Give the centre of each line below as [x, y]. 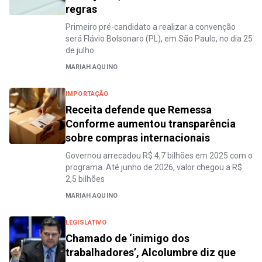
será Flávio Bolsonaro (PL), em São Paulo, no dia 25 [159, 39]
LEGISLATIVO [86, 223]
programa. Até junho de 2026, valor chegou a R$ [154, 167]
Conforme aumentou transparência [151, 124]
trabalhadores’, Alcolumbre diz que [151, 252]
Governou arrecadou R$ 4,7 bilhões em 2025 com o [159, 156]
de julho [80, 50]
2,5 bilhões [85, 179]
